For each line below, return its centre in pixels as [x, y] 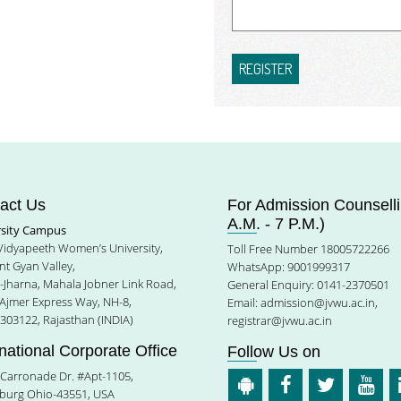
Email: [244, 303]
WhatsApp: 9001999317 [289, 267]
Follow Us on [274, 352]
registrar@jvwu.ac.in [280, 320]
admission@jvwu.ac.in [318, 303]
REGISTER [265, 69]
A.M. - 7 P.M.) [276, 224]
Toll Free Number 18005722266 [308, 249]
